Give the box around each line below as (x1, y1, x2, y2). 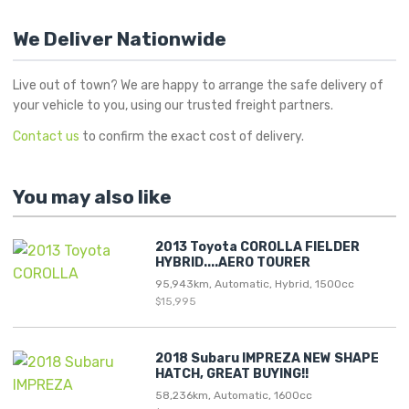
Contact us (13, 128, 79, 144)
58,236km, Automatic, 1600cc (155, 388, 312, 402)
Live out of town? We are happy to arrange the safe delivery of (13, 77, 383, 93)
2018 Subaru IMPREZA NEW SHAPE (155, 350, 379, 366)
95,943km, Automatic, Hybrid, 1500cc (155, 277, 354, 290)
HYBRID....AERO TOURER (155, 254, 310, 270)
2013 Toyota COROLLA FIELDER (155, 238, 360, 255)
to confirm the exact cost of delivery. (79, 128, 304, 144)
